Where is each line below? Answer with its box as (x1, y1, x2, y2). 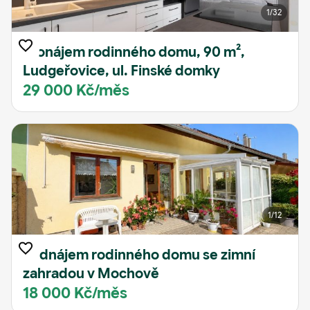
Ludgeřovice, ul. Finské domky (23, 62, 220, 80)
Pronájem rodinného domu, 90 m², (23, 44, 245, 61)
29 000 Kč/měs (23, 81, 129, 100)
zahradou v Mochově (23, 265, 159, 282)
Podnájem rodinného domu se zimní (23, 246, 255, 264)
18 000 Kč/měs (23, 284, 127, 302)
